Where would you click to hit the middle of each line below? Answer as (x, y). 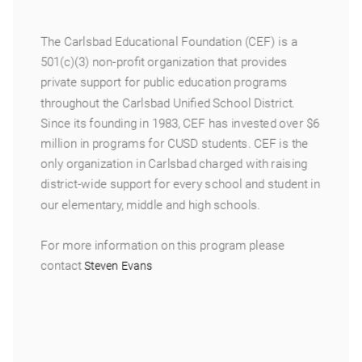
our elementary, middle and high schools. (151, 204)
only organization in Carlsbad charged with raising (174, 164)
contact (63, 265)
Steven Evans (118, 266)
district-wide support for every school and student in (180, 184)
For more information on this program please (163, 245)
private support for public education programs (164, 82)
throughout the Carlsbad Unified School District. (168, 102)
